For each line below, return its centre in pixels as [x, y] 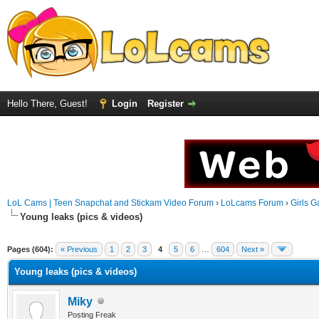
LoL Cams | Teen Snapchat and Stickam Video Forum [110, 203]
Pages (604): [30, 249]
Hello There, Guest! [49, 104]
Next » [253, 249]
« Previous [79, 249]
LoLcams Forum [252, 203]
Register [166, 104]
